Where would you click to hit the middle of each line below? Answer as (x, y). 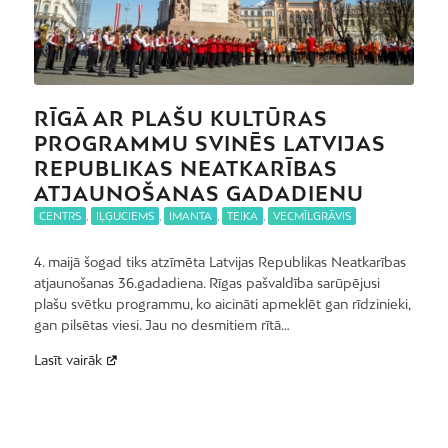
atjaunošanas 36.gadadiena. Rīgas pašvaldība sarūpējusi (206, 283)
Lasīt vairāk (67, 360)
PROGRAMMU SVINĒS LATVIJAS (209, 144)
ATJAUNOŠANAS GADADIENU (198, 194)
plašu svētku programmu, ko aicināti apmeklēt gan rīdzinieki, (221, 304)
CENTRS (59, 216)
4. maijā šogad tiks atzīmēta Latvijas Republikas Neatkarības (219, 262)
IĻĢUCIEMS (124, 216)
